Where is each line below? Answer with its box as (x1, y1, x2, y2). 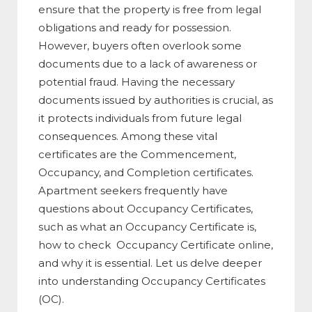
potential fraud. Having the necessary (38, 75, 235, 88)
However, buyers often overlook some (38, 38, 242, 52)
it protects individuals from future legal (38, 111, 242, 125)
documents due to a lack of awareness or (38, 56, 257, 70)
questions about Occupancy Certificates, (38, 201, 253, 215)
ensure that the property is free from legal (38, 2, 261, 16)
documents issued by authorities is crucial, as (38, 93, 273, 107)
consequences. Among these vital (38, 129, 217, 143)
